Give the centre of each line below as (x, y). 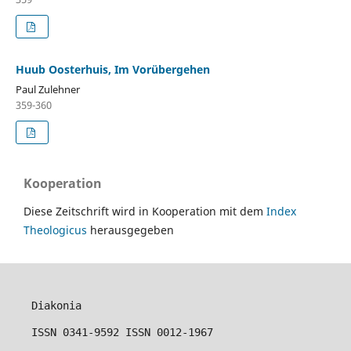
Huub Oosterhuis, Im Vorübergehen (112, 70)
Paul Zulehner (47, 90)
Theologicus (57, 230)
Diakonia (56, 306)
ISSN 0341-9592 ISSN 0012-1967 (122, 333)
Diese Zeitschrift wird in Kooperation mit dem (145, 212)
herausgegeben (134, 230)
